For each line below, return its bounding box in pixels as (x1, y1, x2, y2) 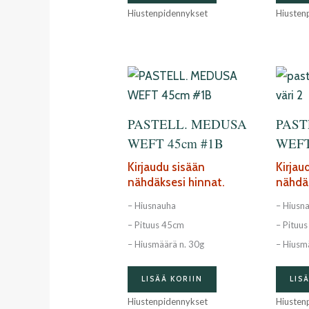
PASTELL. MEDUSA (128, 114, 248, 132)
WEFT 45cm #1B (128, 134, 224, 152)
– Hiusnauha (128, 199, 177, 211)
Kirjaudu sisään (128, 160, 206, 175)
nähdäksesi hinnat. (128, 175, 226, 190)
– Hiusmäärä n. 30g (128, 238, 205, 250)
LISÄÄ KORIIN (141, 274, 203, 284)
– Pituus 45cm (128, 219, 185, 230)
